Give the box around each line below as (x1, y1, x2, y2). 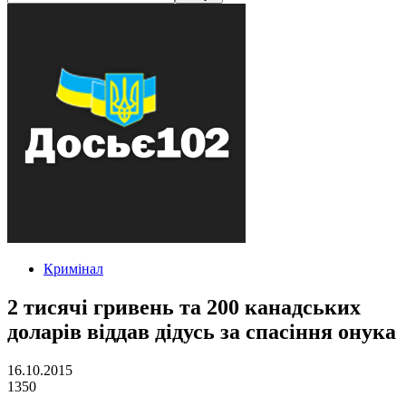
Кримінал (43, 261, 103, 276)
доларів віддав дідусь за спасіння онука (7, 319, 396, 343)
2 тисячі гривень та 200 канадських (7, 295, 361, 319)
